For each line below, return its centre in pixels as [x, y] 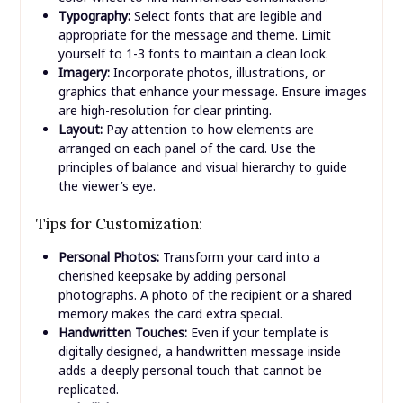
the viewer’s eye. [107, 186]
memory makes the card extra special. [170, 314]
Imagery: [84, 73]
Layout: [80, 130]
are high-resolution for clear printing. [165, 111]
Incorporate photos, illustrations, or [217, 73]
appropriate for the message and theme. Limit [194, 35]
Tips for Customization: [119, 224]
